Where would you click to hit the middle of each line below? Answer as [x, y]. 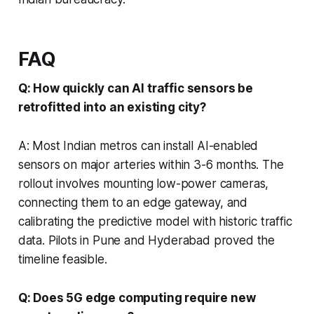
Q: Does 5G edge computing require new [137, 298]
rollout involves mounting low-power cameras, [143, 183]
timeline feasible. [62, 259]
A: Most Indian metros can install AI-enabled [138, 145]
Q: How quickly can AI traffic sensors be [135, 88]
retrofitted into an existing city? [112, 107]
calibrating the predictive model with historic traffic [155, 221]
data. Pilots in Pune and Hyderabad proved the [146, 240]
